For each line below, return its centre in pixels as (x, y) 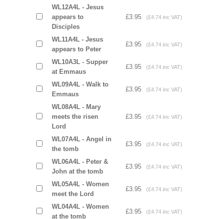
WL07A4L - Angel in (81, 139)
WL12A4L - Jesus (77, 7)
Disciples (66, 27)
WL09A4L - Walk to (80, 84)
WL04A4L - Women (80, 207)
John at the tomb (77, 171)
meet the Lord (73, 194)
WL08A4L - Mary (76, 107)
